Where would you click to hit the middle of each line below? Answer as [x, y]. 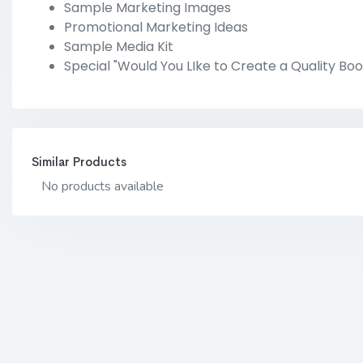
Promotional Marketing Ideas [156, 27]
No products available [102, 186]
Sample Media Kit [119, 46]
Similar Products [79, 161]
